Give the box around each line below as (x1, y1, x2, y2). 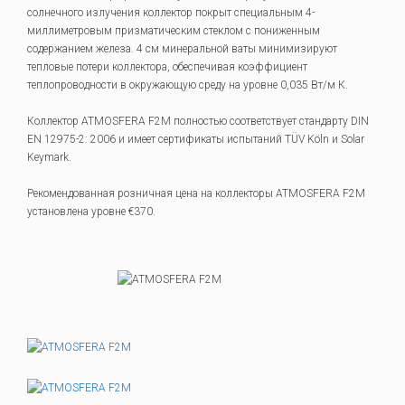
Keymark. (27, 151, 71, 164)
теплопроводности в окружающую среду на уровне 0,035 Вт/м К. (27, 79, 348, 91)
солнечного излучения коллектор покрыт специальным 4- (27, 6, 315, 19)
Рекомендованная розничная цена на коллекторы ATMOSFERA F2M (27, 187, 365, 200)
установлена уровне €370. (27, 205, 155, 218)
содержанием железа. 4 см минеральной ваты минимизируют (27, 42, 337, 55)
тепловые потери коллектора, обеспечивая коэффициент (27, 61, 307, 73)
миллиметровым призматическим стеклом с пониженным (27, 24, 320, 37)
